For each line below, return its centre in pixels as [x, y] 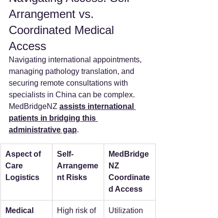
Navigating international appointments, [76, 60]
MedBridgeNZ [34, 107]
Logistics [22, 178]
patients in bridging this [53, 118]
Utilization [127, 211]
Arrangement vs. [53, 14]
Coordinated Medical [63, 30]
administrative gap [43, 130]
